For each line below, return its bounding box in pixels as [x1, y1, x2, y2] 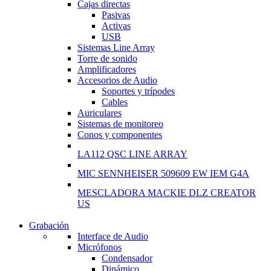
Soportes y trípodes [102, 85, 175, 96]
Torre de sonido [77, 53, 137, 64]
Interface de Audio [77, 230, 148, 241]
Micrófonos [77, 241, 122, 252]
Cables [102, 96, 128, 107]
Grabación [29, 220, 69, 230]
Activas [102, 20, 131, 31]
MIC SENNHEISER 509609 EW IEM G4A [77, 168, 249, 178]
